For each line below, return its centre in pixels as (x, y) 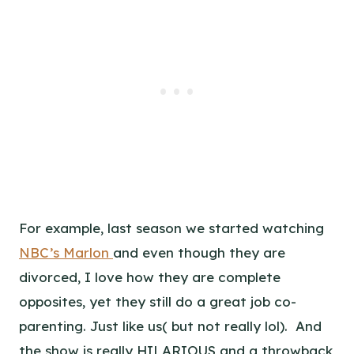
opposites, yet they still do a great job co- (158, 301)
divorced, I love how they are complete (150, 277)
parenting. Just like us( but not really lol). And (170, 326)
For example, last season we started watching (171, 228)
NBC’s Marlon (66, 252)
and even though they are (199, 252)
